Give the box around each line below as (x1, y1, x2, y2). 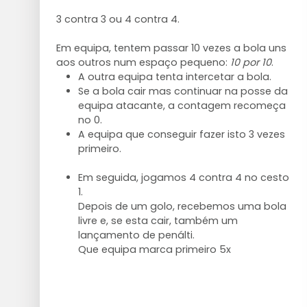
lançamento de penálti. (77, 228, 195, 242)
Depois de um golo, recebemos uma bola (77, 199, 286, 213)
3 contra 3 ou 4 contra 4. (56, 12, 180, 26)
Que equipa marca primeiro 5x (77, 242, 231, 256)
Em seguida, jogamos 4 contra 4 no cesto (77, 170, 289, 184)
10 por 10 (230, 55, 271, 69)
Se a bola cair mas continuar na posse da (77, 84, 288, 98)
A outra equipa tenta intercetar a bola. (77, 69, 271, 84)
